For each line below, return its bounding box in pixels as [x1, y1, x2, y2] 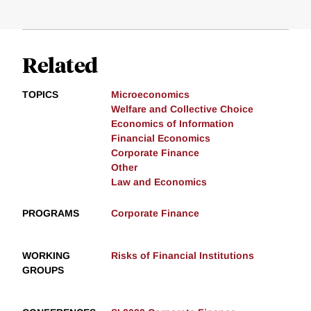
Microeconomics [111, 89, 190, 101]
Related [22, 51, 98, 78]
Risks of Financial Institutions [111, 250, 254, 262]
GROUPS [22, 264, 64, 276]
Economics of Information [111, 118, 234, 130]
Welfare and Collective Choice [111, 103, 253, 115]
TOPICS [22, 89, 58, 101]
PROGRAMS [22, 208, 79, 219]
